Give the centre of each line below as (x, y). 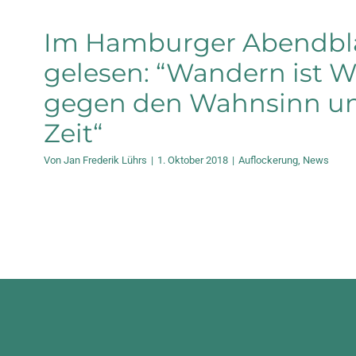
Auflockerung (268, 160)
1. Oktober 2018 (193, 160)
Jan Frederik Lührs (105, 160)
